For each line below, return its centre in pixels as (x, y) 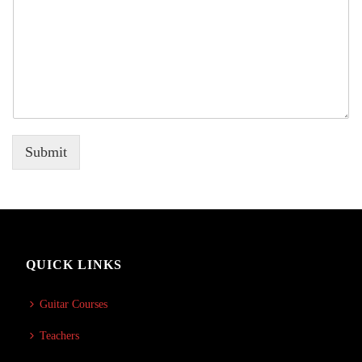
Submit (46, 152)
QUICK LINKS (74, 265)
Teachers (60, 336)
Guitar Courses (74, 304)
